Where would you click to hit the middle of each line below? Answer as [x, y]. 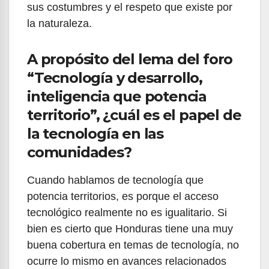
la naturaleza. [59, 23]
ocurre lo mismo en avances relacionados [127, 261]
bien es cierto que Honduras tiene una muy [130, 228]
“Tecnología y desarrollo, [115, 78]
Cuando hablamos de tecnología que [115, 180]
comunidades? [79, 152]
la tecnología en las [95, 134]
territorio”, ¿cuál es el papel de [134, 115]
